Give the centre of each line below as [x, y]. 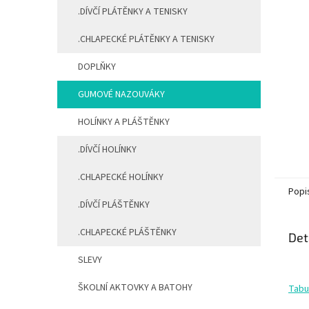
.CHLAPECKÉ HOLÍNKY [121, 177]
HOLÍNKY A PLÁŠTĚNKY [124, 122]
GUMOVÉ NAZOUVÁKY [121, 94]
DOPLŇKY [97, 67]
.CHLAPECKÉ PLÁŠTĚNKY [127, 232]
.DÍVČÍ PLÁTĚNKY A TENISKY [133, 12]
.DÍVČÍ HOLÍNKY [107, 150]
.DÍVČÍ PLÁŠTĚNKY [114, 205]
